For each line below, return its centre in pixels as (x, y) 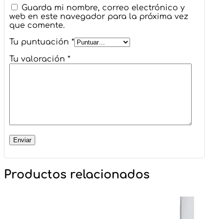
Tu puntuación (40, 42)
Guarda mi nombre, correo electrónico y (103, 8)
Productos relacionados (77, 175)
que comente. (37, 26)
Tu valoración (38, 59)
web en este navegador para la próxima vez (99, 17)
